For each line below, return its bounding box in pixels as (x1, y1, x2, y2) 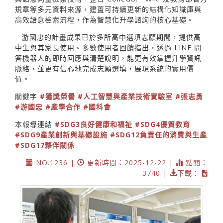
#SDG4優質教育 (135, 119, 190, 129)
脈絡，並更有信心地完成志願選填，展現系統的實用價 (15, 63, 194, 73)
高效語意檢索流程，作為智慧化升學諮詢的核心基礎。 (15, 14, 194, 24)
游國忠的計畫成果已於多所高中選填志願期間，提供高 (22, 32, 201, 42)
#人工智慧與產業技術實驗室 (78, 91, 173, 101)
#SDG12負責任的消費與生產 (110, 129, 207, 139)
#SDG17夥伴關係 (15, 140, 75, 150)
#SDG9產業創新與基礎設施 (15, 129, 108, 139)
